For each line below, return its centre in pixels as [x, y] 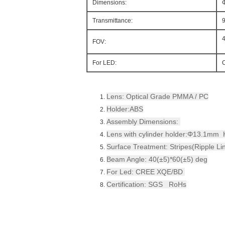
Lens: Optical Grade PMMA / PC [157, 96]
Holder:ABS [125, 109]
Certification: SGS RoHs [146, 184]
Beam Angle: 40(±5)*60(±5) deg [157, 159]
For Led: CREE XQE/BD [146, 172]
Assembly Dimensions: [143, 122]
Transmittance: [113, 21]
